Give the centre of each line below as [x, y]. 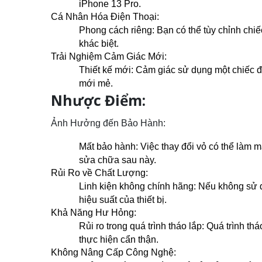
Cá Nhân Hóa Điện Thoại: [105, 16]
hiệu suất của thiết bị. [123, 199]
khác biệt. [99, 43]
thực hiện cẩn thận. [119, 239]
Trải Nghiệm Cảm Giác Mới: [109, 56]
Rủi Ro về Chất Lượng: [99, 173]
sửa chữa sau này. [118, 160]
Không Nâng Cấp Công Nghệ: [113, 252]
